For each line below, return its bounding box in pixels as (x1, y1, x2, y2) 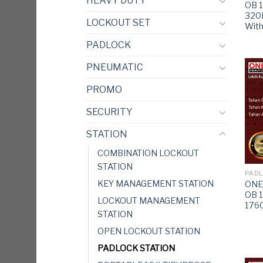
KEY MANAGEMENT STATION (97, 178, 214, 190)
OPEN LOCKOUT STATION (97, 226, 200, 237)
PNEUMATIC (86, 62, 143, 73)
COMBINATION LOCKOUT (97, 148, 199, 159)
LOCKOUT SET (86, 17, 151, 29)
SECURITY (86, 106, 133, 118)
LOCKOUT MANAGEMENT (97, 195, 200, 207)
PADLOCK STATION (97, 243, 175, 254)
